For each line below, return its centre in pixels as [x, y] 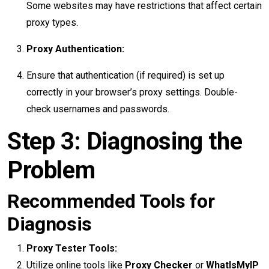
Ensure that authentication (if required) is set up [125, 75]
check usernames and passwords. [98, 109]
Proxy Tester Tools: [72, 248]
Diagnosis [50, 224]
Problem [51, 170]
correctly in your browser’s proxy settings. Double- [132, 92]
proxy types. [52, 23]
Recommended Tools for [111, 201]
